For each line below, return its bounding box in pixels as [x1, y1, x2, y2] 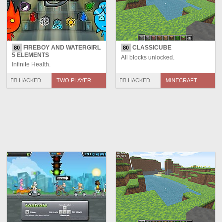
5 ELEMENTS [12, 52, 49, 59]
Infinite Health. [12, 61, 51, 68]
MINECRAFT [166, 77, 197, 84]
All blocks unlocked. [121, 54, 174, 61]
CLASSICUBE [131, 44, 171, 52]
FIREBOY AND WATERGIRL [22, 44, 101, 52]
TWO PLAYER [56, 77, 91, 84]
